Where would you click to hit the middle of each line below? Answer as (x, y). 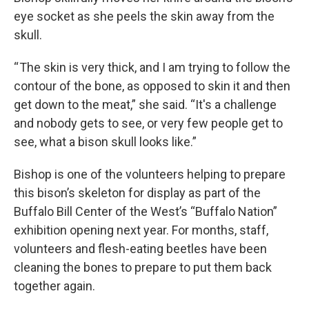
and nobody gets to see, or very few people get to (148, 123)
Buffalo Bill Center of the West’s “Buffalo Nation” (146, 212)
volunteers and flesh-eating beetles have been (140, 249)
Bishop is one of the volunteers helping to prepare (150, 175)
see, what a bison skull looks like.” (105, 142)
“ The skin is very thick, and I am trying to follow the (152, 68)
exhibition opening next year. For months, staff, (141, 230)
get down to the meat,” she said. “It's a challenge (145, 105)
